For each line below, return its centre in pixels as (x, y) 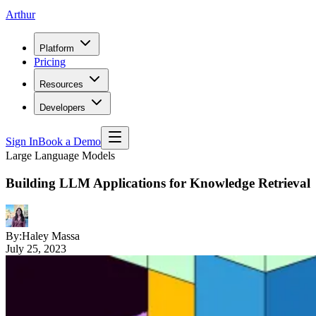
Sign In (22, 142)
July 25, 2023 (36, 248)
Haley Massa (51, 236)
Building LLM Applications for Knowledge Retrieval (158, 183)
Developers (62, 108)
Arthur (20, 15)
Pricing (50, 62)
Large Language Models (60, 156)
